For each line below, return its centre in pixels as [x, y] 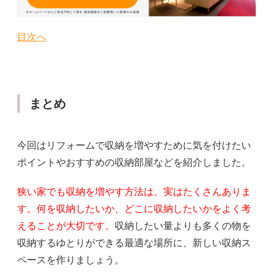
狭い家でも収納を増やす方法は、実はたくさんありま [134, 191]
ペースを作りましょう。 [71, 260]
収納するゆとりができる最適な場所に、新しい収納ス [134, 243]
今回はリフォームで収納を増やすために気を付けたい [134, 145]
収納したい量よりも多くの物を [183, 225]
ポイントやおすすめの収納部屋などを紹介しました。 [134, 162]
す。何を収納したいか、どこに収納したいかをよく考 [134, 208]
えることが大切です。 [66, 225]
